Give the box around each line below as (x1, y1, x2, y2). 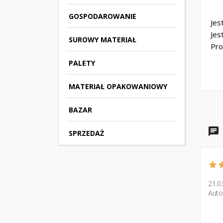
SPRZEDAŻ (69, 128, 104, 138)
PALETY (69, 58, 95, 68)
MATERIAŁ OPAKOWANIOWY (69, 81, 167, 91)
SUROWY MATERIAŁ (69, 34, 136, 44)
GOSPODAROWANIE (69, 11, 136, 21)
